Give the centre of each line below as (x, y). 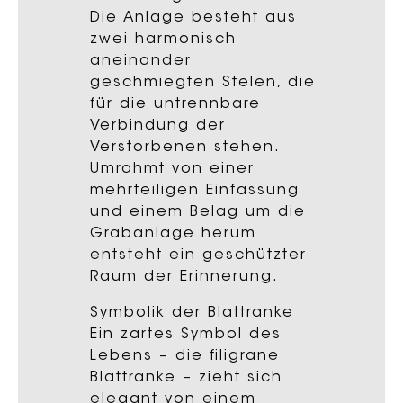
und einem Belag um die (198, 212)
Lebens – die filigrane (185, 356)
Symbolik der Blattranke (192, 313)
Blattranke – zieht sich (186, 377)
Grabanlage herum (173, 233)
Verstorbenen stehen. (184, 147)
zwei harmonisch (163, 39)
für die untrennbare (175, 104)
